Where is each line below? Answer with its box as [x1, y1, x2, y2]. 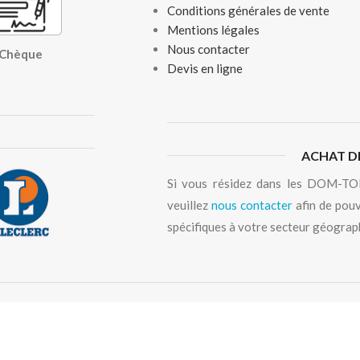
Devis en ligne [166, 60, 243, 76]
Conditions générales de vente [166, 2, 329, 18]
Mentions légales [166, 22, 260, 37]
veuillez [166, 197, 211, 212]
